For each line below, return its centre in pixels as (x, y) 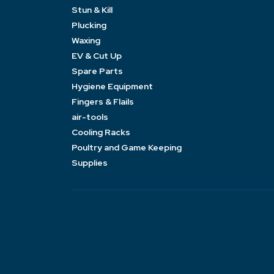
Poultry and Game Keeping (127, 147)
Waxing (86, 40)
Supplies (90, 162)
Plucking (89, 25)
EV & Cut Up (97, 55)
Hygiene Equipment (112, 86)
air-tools (90, 117)
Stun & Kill (92, 9)
